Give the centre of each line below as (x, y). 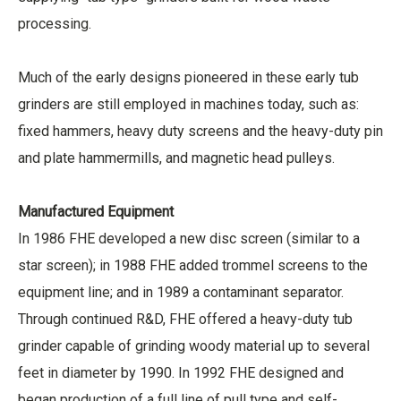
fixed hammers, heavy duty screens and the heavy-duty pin (200, 131)
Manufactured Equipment (96, 212)
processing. (55, 24)
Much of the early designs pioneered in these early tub (188, 77)
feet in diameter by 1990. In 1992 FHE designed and (181, 373)
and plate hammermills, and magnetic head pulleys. (180, 158)
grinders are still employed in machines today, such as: (190, 104)
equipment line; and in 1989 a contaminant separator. (183, 292)
